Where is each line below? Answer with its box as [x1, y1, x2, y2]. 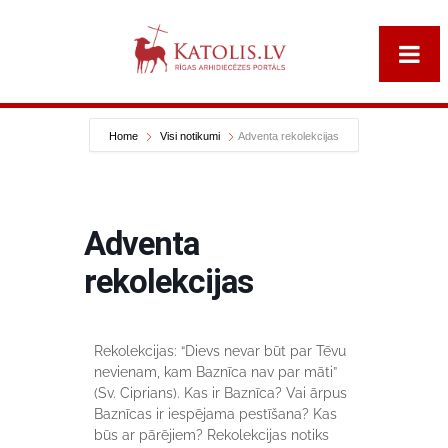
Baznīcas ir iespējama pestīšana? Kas [94, 406, 337, 422]
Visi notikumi [160, 130, 220, 142]
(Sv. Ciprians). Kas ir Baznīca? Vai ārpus [94, 385, 347, 401]
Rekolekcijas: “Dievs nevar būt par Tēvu [94, 343, 346, 359]
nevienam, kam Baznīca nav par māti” [94, 364, 337, 380]
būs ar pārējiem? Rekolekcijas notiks [94, 427, 329, 443]
